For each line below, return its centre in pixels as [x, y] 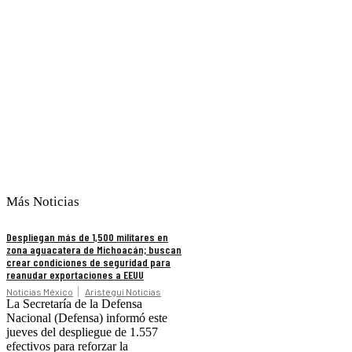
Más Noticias [43, 202]
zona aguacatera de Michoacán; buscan [94, 250]
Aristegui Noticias [123, 292]
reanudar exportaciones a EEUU [75, 275]
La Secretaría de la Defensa [74, 304]
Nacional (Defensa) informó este [87, 318]
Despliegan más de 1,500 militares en [87, 237]
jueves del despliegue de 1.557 [82, 332]
